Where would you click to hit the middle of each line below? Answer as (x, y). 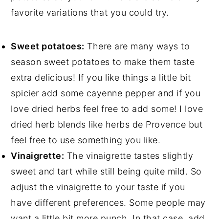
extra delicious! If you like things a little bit (101, 78)
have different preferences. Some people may (108, 203)
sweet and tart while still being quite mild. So (106, 172)
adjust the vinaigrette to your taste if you (98, 187)
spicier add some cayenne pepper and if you (106, 93)
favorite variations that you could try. (90, 13)
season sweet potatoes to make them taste (103, 62)
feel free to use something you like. (86, 140)
